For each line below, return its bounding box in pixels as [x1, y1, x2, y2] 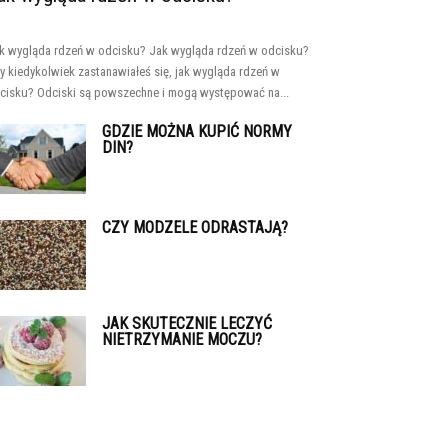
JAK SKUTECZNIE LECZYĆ [102, 314, 272, 333]
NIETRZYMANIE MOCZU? [102, 330, 262, 349]
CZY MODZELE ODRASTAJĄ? [102, 218, 288, 237]
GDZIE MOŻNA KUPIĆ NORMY [102, 122, 292, 141]
